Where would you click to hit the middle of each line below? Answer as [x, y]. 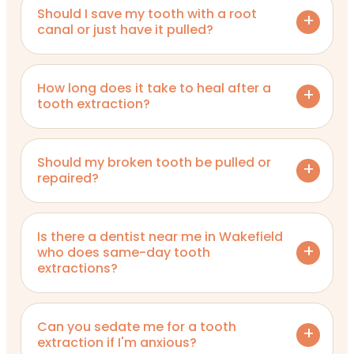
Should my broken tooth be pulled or [154, 162]
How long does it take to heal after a [154, 88]
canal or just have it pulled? [125, 29]
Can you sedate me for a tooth [137, 326]
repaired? [68, 178]
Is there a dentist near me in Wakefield [160, 236]
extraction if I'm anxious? [117, 342]
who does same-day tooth [124, 252]
